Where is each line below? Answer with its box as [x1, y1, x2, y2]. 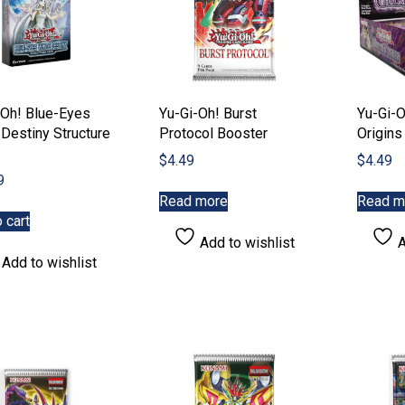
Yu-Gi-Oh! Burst [158, 105, 257, 123]
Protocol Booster [158, 125, 268, 143]
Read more [158, 193, 228, 211]
